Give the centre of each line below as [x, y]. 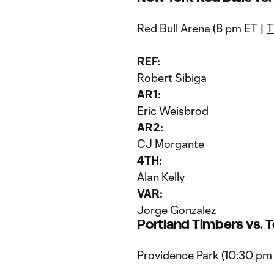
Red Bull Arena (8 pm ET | [202, 28]
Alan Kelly [161, 177]
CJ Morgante [171, 144]
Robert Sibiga [172, 78]
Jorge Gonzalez [176, 210]
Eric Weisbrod [173, 111]
